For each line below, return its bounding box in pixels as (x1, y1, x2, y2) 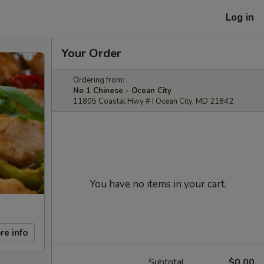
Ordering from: (73, 75, 124, 85)
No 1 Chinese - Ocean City (73, 85, 171, 96)
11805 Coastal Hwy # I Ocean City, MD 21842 (73, 96, 233, 107)
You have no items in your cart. (90, 177, 226, 191)
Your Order (61, 45, 121, 61)
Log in (226, 10, 254, 24)
